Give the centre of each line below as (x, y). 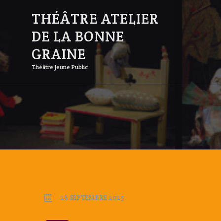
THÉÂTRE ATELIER (95, 19)
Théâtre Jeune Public (60, 67)
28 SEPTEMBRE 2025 (92, 197)
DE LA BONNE (78, 37)
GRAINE (59, 54)
